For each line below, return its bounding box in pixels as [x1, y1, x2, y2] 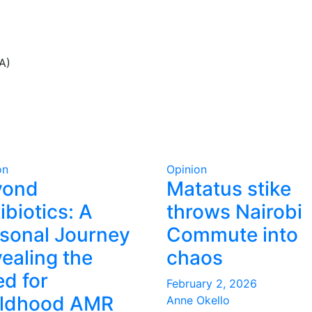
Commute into [166, 223, 298, 247]
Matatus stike [166, 177, 291, 201]
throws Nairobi [166, 200, 302, 224]
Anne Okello [166, 293, 230, 307]
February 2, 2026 [166, 276, 257, 290]
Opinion [166, 162, 207, 176]
